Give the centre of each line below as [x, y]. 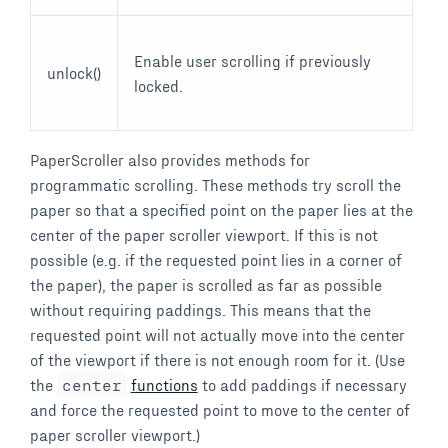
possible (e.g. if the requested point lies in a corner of [216, 260]
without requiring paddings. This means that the [200, 310]
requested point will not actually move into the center [217, 335]
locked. [158, 86]
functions [164, 385]
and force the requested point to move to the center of [220, 410]
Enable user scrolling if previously [252, 61]
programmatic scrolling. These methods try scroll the [215, 185]
